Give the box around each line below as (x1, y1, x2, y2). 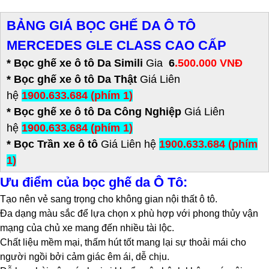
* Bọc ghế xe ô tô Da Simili (7, 56, 146, 69)
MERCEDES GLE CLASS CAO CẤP (7, 37, 230, 53)
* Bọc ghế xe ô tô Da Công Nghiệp (7, 105, 184, 118)
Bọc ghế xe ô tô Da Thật (14, 73, 140, 85)
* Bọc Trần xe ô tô (7, 138, 101, 150)
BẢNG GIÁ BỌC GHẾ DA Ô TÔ (7, 17, 196, 33)
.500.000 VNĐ (175, 56, 243, 69)
